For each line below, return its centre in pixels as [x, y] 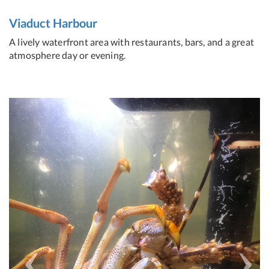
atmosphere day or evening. [68, 55]
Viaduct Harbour [53, 23]
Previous [50, 105]
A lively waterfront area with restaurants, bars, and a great [132, 41]
